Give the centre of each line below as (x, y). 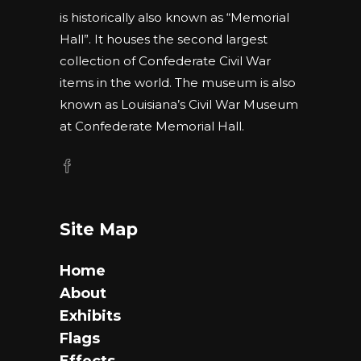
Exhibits (90, 316)
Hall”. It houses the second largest (164, 39)
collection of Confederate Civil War (165, 61)
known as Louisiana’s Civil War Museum (179, 104)
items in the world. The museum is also (178, 83)
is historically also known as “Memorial (174, 17)
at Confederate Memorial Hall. (152, 126)
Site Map (99, 229)
